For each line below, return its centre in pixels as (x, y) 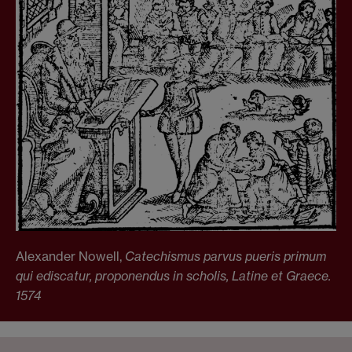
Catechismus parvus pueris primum (225, 257)
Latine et (257, 276)
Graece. (307, 276)
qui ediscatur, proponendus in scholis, (124, 276)
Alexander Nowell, (70, 257)
